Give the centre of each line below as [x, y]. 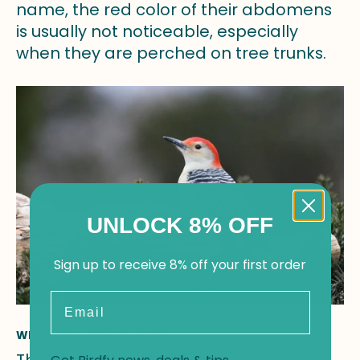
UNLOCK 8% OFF [180, 225]
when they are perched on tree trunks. [171, 53]
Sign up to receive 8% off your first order [180, 265]
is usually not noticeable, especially [157, 31]
